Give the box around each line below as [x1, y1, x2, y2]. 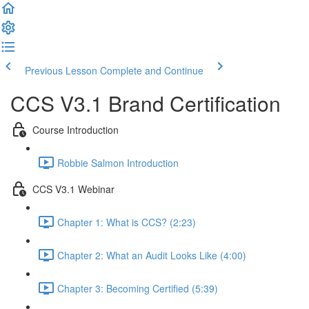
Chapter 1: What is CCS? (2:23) [57, 215, 196, 229]
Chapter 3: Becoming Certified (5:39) [57, 281, 218, 295]
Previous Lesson [25, 63, 97, 77]
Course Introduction [32, 122, 119, 137]
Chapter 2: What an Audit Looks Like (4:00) [57, 248, 246, 262]
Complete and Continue [100, 63, 203, 77]
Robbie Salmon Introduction [57, 155, 179, 170]
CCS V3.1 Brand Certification [10, 88, 281, 118]
